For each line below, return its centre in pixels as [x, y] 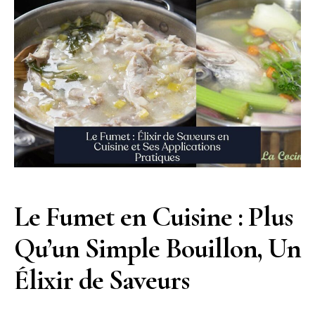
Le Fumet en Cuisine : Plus [153, 216]
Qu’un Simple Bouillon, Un [157, 248]
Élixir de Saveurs [102, 279]
